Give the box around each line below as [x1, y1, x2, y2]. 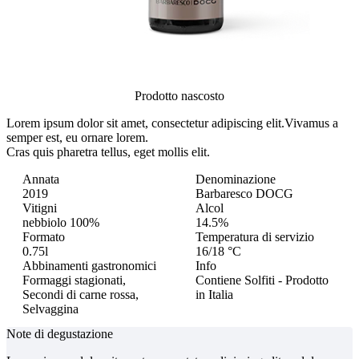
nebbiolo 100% [22, 215, 99, 229]
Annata [22, 171, 59, 186]
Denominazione [196, 171, 276, 186]
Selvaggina [22, 301, 79, 316]
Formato [22, 229, 65, 244]
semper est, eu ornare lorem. [6, 130, 148, 144]
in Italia [196, 287, 233, 301]
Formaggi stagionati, [22, 272, 126, 287]
